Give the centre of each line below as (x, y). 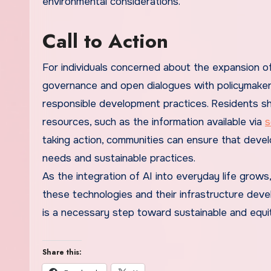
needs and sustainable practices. (119, 158)
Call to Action (105, 41)
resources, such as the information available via (154, 122)
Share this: (62, 253)
